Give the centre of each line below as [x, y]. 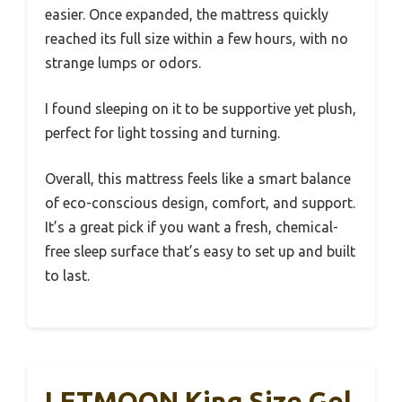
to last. [67, 275]
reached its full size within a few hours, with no [197, 38]
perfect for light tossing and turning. [162, 132]
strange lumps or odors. [123, 62]
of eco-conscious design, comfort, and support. [200, 202]
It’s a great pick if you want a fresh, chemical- [192, 227]
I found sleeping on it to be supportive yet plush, [201, 108]
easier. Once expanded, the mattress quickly [187, 14]
